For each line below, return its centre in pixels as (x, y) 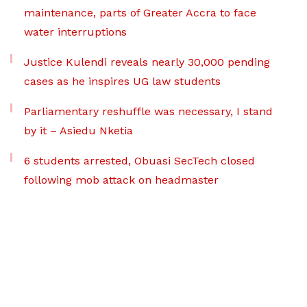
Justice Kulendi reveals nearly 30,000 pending (147, 62)
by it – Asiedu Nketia (78, 131)
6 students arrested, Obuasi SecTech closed (139, 161)
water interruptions (75, 32)
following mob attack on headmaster (121, 180)
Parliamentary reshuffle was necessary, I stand (148, 111)
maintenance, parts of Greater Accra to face (140, 13)
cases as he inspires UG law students (122, 81)
